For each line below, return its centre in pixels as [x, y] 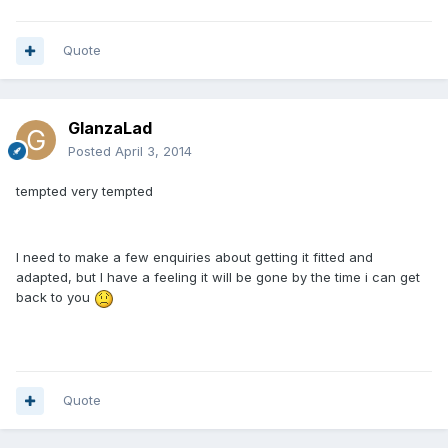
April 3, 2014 [153, 151]
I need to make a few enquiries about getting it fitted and [194, 257]
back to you [55, 297]
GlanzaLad [110, 128]
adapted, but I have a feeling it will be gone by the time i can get [218, 277]
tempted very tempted [84, 191]
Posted [91, 151]
